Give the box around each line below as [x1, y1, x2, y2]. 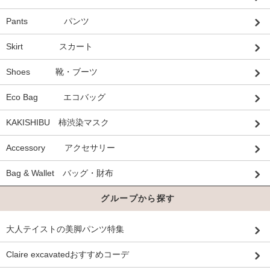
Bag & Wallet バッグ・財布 [6, 168, 113, 178]
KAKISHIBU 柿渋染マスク [6, 118, 109, 128]
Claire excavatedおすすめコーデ [6, 250, 129, 260]
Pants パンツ [6, 16, 89, 27]
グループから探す [101, 193, 175, 204]
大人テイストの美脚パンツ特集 [6, 224, 124, 234]
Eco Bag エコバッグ [6, 92, 105, 102]
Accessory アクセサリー [6, 143, 115, 153]
